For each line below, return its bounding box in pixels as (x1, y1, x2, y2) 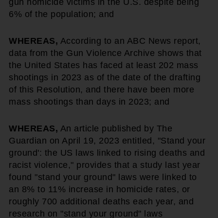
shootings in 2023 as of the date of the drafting (9, 73, 200, 82)
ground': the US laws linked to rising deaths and (9, 148, 205, 158)
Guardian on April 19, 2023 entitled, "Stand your (9, 136, 205, 145)
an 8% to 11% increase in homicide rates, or (9, 184, 190, 194)
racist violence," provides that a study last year (9, 160, 200, 170)
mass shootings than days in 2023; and (9, 97, 170, 107)
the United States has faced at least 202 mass (9, 60, 199, 70)
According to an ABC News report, (58, 36, 201, 46)
